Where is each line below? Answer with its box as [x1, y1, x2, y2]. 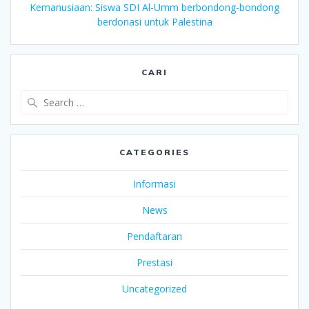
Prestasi [137, 256, 172, 270]
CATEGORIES [119, 147, 190, 158]
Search [154, 90, 186, 105]
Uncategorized [122, 282, 187, 296]
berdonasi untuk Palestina [97, 15, 212, 29]
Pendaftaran [127, 230, 182, 243]
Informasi [133, 177, 176, 191]
